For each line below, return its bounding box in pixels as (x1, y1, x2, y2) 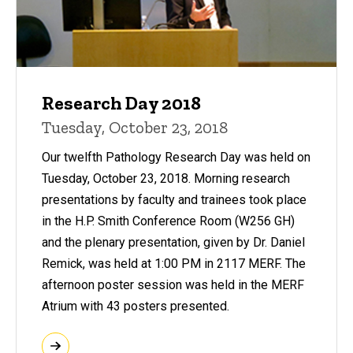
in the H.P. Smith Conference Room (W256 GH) (42, 214, 295, 229)
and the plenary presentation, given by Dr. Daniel (42, 235, 305, 250)
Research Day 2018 (42, 91, 201, 114)
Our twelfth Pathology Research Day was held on (42, 150, 310, 165)
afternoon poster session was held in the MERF (42, 277, 304, 292)
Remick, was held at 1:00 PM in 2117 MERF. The (42, 256, 306, 271)
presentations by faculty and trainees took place (42, 192, 307, 207)
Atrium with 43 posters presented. (42, 299, 229, 314)
